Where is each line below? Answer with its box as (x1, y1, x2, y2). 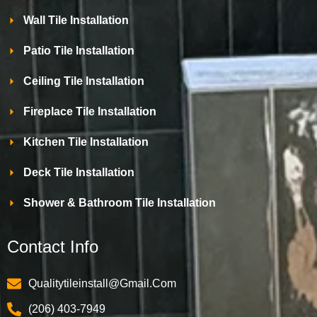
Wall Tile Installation (23, 14, 129, 27)
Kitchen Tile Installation (23, 136, 149, 149)
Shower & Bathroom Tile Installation (23, 197, 216, 209)
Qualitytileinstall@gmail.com (28, 277, 176, 290)
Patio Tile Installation (23, 45, 134, 57)
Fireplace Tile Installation (23, 105, 156, 118)
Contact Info (7, 237, 98, 257)
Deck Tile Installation (23, 166, 134, 179)
